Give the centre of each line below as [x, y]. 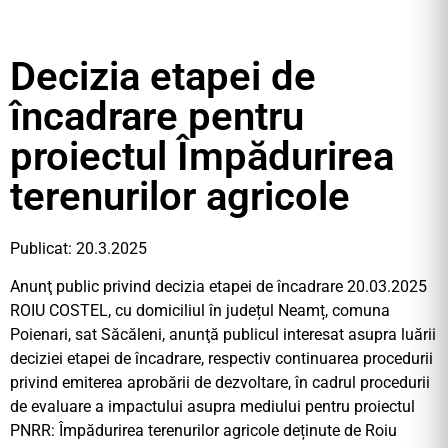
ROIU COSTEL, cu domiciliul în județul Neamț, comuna [200, 311]
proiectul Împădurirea [202, 156]
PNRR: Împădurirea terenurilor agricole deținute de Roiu [203, 431]
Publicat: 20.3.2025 [78, 248]
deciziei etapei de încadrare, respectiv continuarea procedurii [221, 359]
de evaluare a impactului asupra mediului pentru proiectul [212, 407]
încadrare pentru [157, 116]
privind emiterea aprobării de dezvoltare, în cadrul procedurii [220, 383]
